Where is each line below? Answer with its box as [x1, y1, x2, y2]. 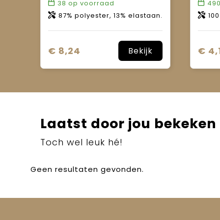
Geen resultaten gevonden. [30, 164, 144, 174]
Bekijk [128, 45, 153, 56]
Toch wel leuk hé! [40, 136, 123, 148]
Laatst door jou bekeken [40, 114, 217, 133]
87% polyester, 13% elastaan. [58, 10, 163, 20]
